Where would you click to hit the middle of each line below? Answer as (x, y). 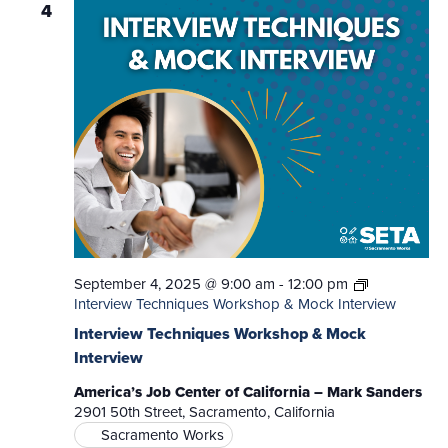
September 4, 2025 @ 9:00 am (174, 283)
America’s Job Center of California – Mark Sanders (247, 391)
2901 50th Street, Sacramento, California (204, 411)
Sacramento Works (162, 434)
